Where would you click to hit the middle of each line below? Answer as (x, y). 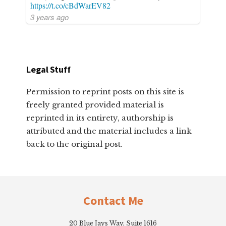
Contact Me (113, 200)
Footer (34, 184)
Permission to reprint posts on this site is (105, 91)
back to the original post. (75, 144)
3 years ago (50, 17)
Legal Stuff (48, 69)
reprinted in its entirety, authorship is (100, 118)
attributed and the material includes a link (109, 131)
